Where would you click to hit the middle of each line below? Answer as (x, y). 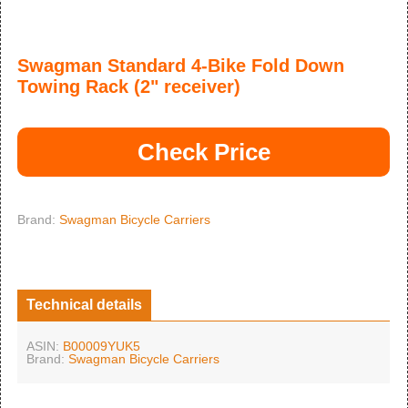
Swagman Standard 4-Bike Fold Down (181, 66)
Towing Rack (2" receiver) (129, 87)
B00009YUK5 (102, 346)
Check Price (204, 152)
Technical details (84, 305)
